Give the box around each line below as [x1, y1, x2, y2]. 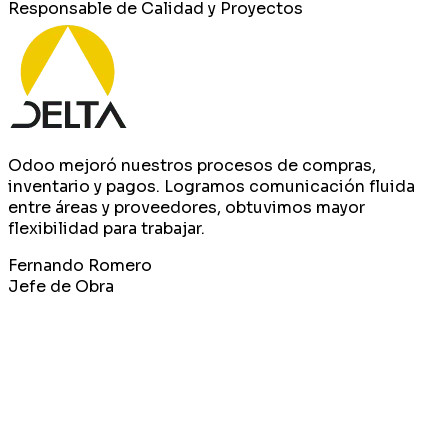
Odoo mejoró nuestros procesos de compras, [8, 154, 376, 176]
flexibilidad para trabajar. [8, 217, 205, 239]
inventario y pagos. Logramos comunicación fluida [8, 175, 415, 197]
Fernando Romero [8, 254, 152, 276]
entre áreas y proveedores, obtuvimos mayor [8, 196, 365, 218]
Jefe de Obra [8, 275, 114, 297]
